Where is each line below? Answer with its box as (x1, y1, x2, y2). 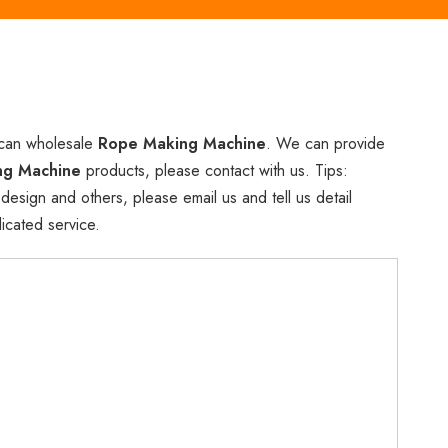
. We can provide (266, 132, 385, 155)
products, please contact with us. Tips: (81, 159, 348, 182)
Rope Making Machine (98, 132, 266, 155)
